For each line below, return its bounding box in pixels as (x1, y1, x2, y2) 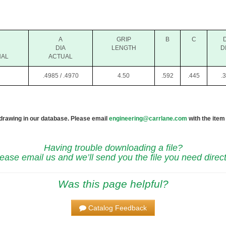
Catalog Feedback (88, 204, 147, 212)
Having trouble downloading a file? (43, 143, 183, 153)
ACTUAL (48, 53, 73, 61)
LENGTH (111, 44, 136, 52)
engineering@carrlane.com (109, 115, 187, 123)
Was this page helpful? (58, 178, 168, 190)
